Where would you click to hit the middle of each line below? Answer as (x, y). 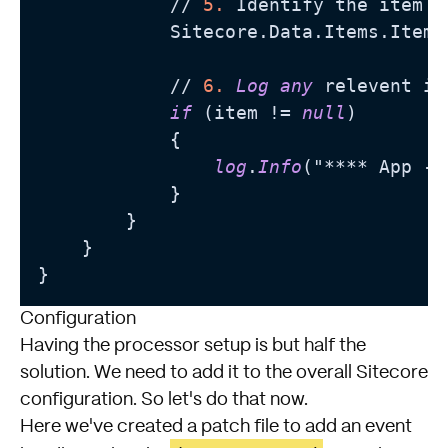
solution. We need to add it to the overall (188, 373)
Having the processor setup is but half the (193, 346)
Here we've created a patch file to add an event (216, 427)
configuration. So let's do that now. (164, 400)
